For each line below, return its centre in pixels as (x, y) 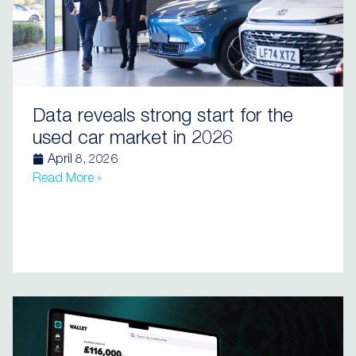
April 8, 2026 (83, 161)
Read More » (67, 180)
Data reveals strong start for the (163, 118)
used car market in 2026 (133, 140)
